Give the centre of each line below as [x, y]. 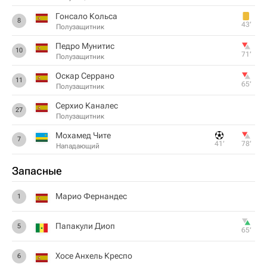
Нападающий [78, 146]
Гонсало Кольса [86, 16]
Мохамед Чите [83, 135]
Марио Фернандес [91, 196]
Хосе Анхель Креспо [94, 256]
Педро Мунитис [85, 46]
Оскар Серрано [85, 76]
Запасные [37, 171]
